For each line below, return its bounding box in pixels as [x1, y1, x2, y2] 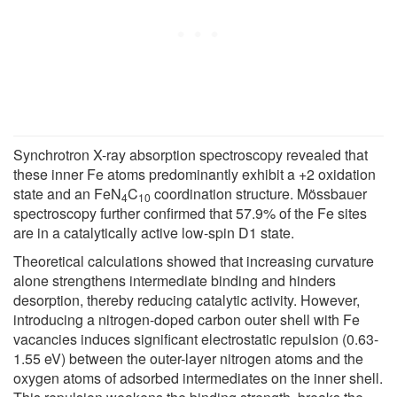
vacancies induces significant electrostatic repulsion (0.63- [13, 329, 378, 350]
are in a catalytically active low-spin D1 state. [13, 222, 294, 244]
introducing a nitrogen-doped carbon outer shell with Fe [13, 309, 360, 331]
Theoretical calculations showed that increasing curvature [13, 251, 374, 272]
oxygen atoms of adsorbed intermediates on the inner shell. [13, 368, 383, 389]
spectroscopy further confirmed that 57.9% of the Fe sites [13, 203, 367, 224]
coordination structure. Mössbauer [151, 183, 367, 205]
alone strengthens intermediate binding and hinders [13, 270, 336, 292]
